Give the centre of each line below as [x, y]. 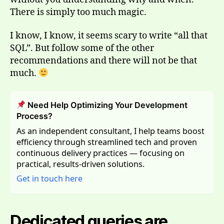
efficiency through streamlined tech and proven [106, 142]
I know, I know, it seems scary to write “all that [109, 36]
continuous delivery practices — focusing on [100, 153]
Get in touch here [49, 179]
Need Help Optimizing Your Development [106, 105]
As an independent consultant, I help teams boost [110, 131]
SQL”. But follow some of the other [82, 48]
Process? [34, 116]
